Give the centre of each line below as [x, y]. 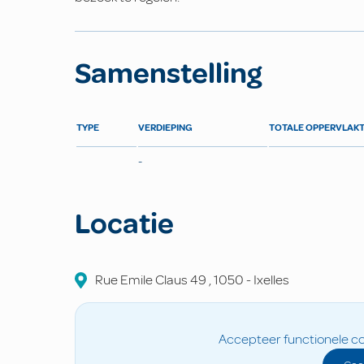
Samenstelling [168, 74]
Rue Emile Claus [143, 280]
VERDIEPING [165, 128]
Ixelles [270, 280]
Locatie [124, 224]
